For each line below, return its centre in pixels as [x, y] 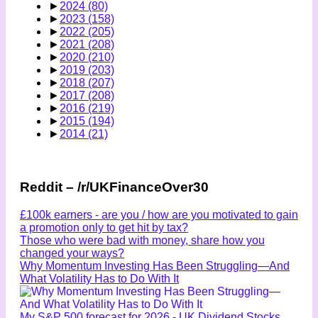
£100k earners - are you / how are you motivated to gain [159, 214]
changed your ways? [72, 253]
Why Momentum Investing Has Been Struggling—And [155, 265]
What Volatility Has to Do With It [99, 278]
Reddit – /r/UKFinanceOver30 [114, 187]
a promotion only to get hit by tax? [104, 227]
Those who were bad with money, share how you [142, 240]
